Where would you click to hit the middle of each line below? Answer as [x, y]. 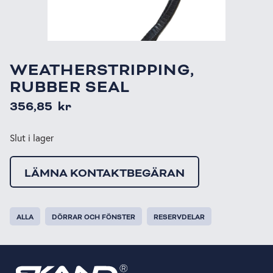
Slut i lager [32, 138]
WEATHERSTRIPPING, [102, 70]
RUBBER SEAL [70, 87]
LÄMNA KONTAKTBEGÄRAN [105, 173]
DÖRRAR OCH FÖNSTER [94, 217]
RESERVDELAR [179, 217]
